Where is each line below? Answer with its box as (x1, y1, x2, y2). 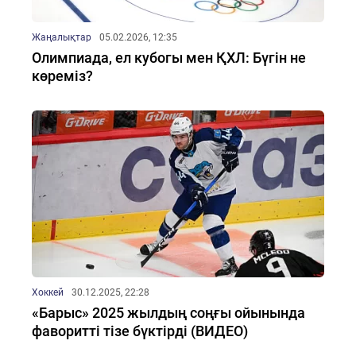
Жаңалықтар (32, 32, 91, 43)
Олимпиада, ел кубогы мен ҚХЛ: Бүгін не (32, 49, 306, 66)
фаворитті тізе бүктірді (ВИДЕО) (32, 323, 248, 339)
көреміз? (32, 68, 93, 84)
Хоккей (32, 287, 64, 298)
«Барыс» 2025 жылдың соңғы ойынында (32, 304, 305, 321)
